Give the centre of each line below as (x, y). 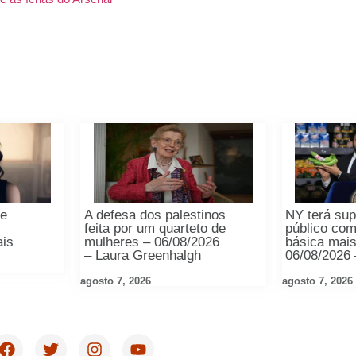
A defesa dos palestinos (155, 215)
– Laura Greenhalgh (142, 256)
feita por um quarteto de (155, 229)
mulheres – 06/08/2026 (151, 242)
